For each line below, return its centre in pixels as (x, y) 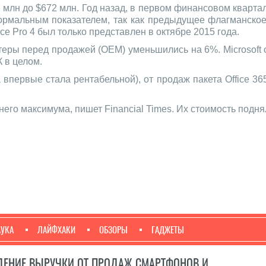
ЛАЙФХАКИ (56, 230)
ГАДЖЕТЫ (168, 230)
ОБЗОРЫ (113, 230)
